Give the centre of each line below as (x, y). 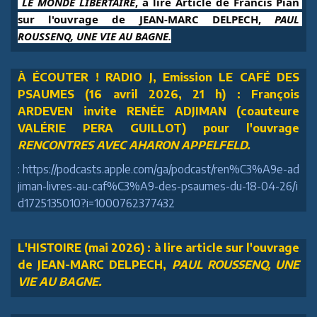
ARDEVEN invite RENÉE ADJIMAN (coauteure (158, 111)
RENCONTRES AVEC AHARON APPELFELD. (134, 145)
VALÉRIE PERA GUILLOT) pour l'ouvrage (158, 128)
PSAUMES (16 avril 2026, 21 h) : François (158, 94)
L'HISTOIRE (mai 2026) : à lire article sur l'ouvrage (158, 247)
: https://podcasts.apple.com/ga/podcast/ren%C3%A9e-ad (158, 169)
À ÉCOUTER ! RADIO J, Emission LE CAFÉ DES (158, 77)
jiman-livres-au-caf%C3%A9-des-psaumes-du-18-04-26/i (158, 186)
